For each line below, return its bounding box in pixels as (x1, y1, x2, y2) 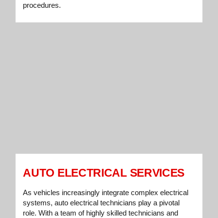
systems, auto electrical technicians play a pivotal (23, 199, 180, 207)
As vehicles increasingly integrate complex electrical (23, 188, 189, 197)
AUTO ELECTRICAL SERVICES (23, 166, 185, 180)
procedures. (23, 1, 61, 10)
